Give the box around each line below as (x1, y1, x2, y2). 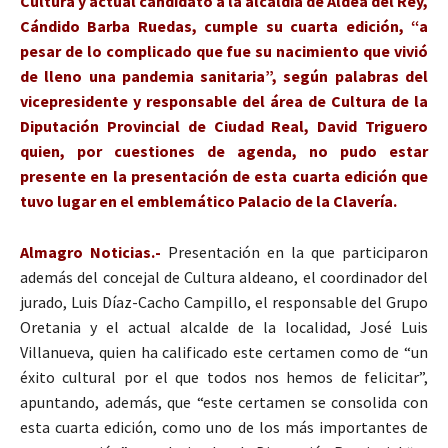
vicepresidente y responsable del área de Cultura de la (20, 90, 428, 111)
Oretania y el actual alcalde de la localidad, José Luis (20, 316, 428, 337)
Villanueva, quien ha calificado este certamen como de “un (20, 341, 428, 362)
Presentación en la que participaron (161, 241, 428, 262)
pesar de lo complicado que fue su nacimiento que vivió (20, 40, 428, 61)
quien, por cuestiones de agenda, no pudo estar (20, 140, 428, 161)
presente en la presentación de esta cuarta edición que (20, 165, 428, 186)
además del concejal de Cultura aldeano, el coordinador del (20, 266, 428, 287)
